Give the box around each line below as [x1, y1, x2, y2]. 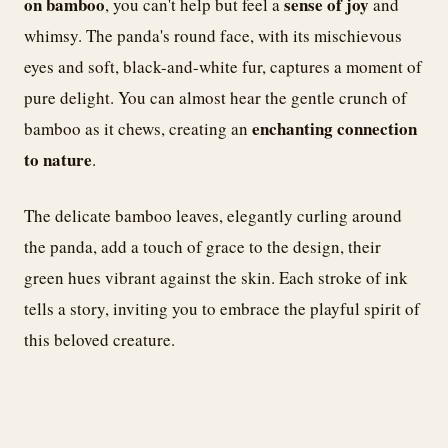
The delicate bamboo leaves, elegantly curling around [24, 204, 402, 228]
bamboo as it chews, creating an [24, 116, 252, 140]
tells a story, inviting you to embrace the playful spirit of [24, 297, 420, 321]
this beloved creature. [24, 328, 175, 352]
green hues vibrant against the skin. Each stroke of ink [24, 266, 408, 290]
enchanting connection [252, 115, 417, 141]
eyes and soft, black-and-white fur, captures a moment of [24, 54, 422, 78]
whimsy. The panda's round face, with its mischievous [24, 23, 402, 47]
